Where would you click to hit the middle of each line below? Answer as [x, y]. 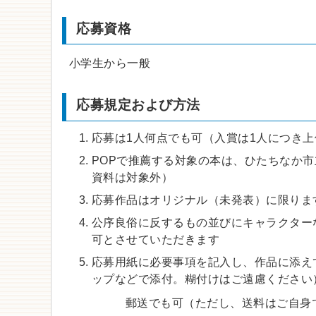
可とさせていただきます [156, 240]
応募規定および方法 [138, 105]
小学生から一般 [110, 63]
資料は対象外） [133, 178]
